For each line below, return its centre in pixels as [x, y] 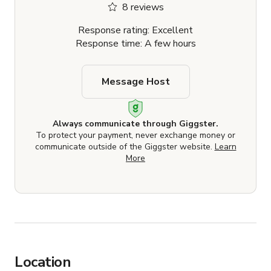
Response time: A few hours [135, 44]
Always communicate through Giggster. [135, 124]
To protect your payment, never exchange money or [135, 135]
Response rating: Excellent [135, 31]
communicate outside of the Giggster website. [125, 147]
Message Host [135, 82]
